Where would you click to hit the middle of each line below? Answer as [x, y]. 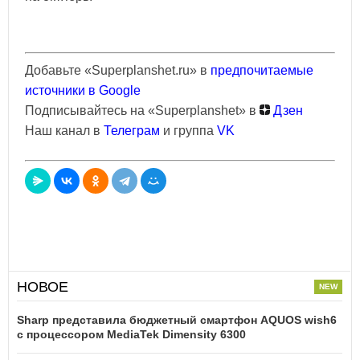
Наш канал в [64, 130]
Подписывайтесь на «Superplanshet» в [142, 110]
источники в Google [83, 90]
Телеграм [132, 130]
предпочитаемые [262, 70]
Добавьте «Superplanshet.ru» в [118, 70]
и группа [190, 130]
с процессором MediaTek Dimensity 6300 [131, 334]
